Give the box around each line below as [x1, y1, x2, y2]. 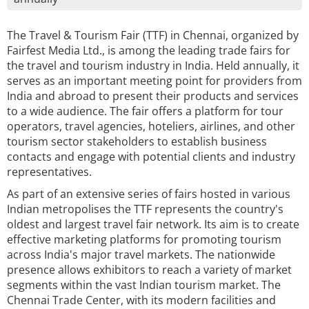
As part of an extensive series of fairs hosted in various [7, 186, 290, 201]
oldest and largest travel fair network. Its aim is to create [7, 217, 299, 232]
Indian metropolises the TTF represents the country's [7, 201, 283, 217]
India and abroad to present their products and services [7, 88, 299, 103]
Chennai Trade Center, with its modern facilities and [7, 292, 276, 308]
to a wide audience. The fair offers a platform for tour [7, 103, 283, 119]
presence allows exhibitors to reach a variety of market [7, 262, 292, 277]
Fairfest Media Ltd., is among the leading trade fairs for [7, 43, 290, 58]
